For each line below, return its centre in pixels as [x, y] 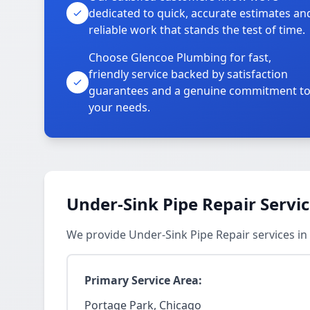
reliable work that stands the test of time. [197, 30]
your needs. [119, 107]
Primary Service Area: [143, 280]
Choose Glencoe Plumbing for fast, [180, 57]
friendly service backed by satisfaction [188, 74]
